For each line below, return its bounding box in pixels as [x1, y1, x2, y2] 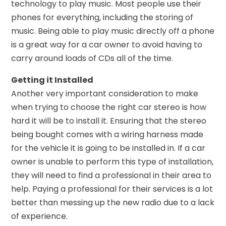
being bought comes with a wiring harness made [11, 128, 204, 140]
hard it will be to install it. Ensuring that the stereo [11, 115, 207, 127]
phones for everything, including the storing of [11, 11, 194, 23]
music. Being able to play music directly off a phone [11, 25, 215, 37]
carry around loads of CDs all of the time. [11, 52, 174, 64]
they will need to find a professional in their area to [11, 169, 212, 181]
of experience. [11, 210, 68, 222]
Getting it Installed [11, 74, 94, 86]
